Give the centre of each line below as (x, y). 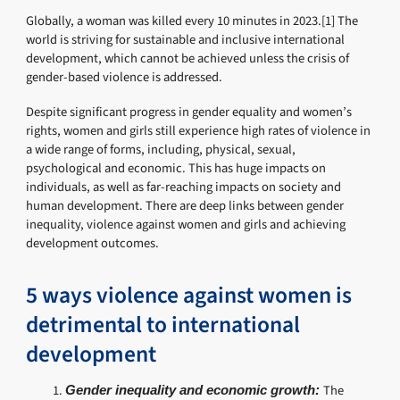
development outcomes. (93, 244)
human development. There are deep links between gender (185, 206)
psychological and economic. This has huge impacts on (176, 169)
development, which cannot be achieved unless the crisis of (188, 59)
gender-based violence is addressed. (125, 78)
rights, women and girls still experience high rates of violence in (199, 131)
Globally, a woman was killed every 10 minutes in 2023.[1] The (192, 21)
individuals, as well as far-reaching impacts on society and (184, 187)
